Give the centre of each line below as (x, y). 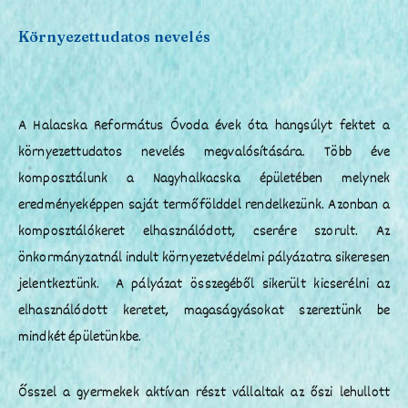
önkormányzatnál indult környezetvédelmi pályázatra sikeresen (204, 258)
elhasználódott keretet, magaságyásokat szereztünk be (204, 311)
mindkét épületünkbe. (80, 337)
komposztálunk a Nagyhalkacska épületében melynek (204, 178)
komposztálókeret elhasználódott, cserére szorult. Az (204, 231)
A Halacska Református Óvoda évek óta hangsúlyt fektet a (204, 126)
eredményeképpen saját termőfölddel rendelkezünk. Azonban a (204, 205)
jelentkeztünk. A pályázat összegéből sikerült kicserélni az (204, 284)
